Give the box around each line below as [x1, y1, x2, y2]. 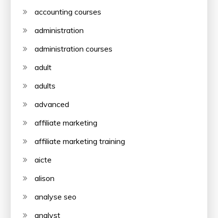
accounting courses [35, 6, 102, 17]
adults [35, 80, 56, 91]
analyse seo [35, 191, 77, 201]
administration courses [35, 43, 113, 54]
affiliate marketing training [35, 136, 126, 146]
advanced [35, 99, 70, 109]
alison [35, 173, 55, 183]
